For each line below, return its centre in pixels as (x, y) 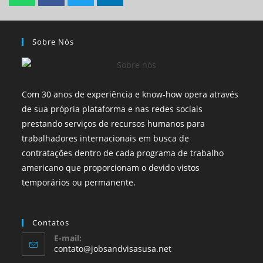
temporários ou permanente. (79, 182)
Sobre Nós (53, 41)
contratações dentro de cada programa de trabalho (123, 153)
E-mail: (68, 238)
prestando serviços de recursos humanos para (114, 123)
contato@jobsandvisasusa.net (113, 248)
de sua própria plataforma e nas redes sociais (112, 109)
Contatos (51, 222)
